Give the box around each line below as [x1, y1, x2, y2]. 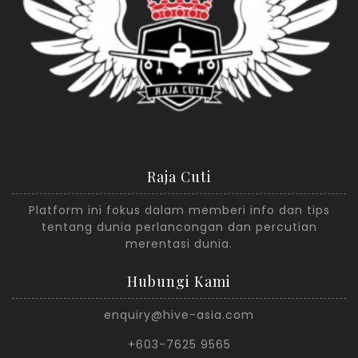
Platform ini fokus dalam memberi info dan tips [28, 202, 330, 219]
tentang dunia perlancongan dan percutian [41, 219, 317, 236]
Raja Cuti [146, 167, 212, 187]
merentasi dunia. [125, 236, 233, 253]
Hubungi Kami [127, 272, 231, 292]
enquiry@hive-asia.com [104, 307, 254, 324]
